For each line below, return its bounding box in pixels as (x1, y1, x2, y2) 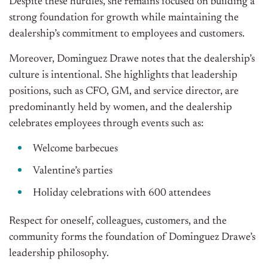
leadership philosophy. (9, 248, 109, 260)
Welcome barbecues (33, 144, 118, 155)
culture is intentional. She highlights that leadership (9, 70, 237, 81)
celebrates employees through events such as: (9, 118, 203, 130)
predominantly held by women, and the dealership (9, 102, 232, 114)
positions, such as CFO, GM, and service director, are (9, 86, 239, 98)
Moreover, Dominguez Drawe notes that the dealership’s (9, 54, 255, 65)
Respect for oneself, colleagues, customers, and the (9, 216, 227, 227)
